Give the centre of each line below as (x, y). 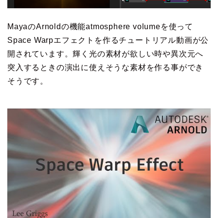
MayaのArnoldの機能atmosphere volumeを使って (100, 27)
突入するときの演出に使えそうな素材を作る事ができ (106, 68)
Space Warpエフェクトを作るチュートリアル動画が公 (108, 40)
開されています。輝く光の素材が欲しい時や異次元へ (106, 54)
